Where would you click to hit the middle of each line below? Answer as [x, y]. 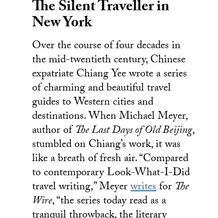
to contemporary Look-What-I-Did [111, 173]
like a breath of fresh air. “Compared [110, 159]
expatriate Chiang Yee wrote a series [110, 74]
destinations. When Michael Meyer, [110, 117]
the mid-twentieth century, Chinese [109, 60]
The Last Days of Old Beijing [134, 131]
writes [144, 187]
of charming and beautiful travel [102, 89]
